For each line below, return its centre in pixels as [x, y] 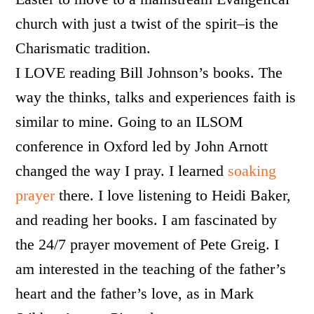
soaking [252, 171]
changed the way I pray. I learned [122, 171]
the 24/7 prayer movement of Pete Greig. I [148, 244]
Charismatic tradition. [83, 48]
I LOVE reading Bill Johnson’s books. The [149, 73]
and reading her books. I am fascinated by [146, 220]
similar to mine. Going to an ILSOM [130, 122]
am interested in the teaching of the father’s [151, 269]
